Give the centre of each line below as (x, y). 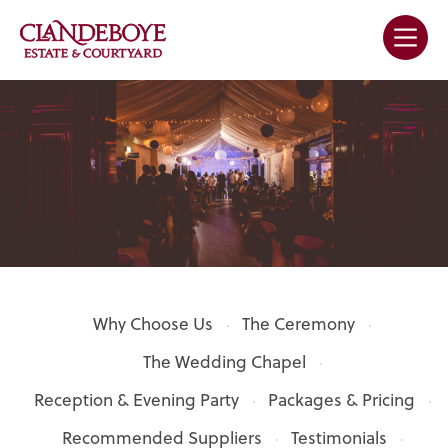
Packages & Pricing (341, 400)
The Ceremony (298, 324)
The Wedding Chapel (224, 362)
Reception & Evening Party (136, 400)
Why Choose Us (153, 324)
